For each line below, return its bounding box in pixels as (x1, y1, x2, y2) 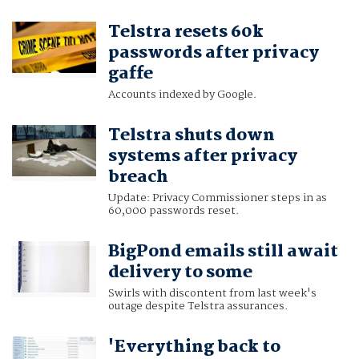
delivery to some (107, 259, 252, 287)
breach (107, 163, 168, 192)
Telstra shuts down (107, 122, 275, 150)
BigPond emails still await (107, 238, 338, 266)
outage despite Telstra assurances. (107, 297, 288, 316)
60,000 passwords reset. (107, 202, 239, 220)
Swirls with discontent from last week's (107, 284, 317, 303)
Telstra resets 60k (107, 18, 264, 46)
